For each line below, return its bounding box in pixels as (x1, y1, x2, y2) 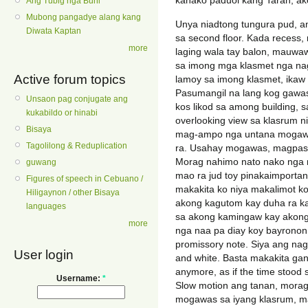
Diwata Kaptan (26, 26, 81, 36)
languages (26, 201, 66, 212)
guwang (26, 157, 56, 168)
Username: (56, 273, 102, 283)
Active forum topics (14, 71, 126, 87)
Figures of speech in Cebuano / (26, 174, 143, 184)
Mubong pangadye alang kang (26, 12, 141, 23)
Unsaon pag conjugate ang (26, 93, 128, 104)
